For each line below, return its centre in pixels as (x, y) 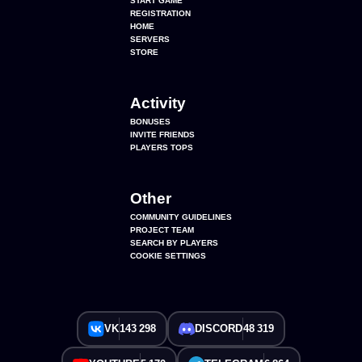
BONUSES (150, 122)
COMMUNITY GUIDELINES (181, 217)
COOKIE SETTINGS (168, 256)
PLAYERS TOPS (162, 148)
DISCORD (219, 329)
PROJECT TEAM (162, 230)
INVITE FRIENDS (162, 135)
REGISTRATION (160, 14)
